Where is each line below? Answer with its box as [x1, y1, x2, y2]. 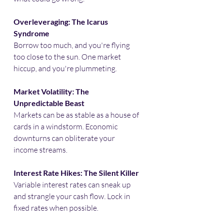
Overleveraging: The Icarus [14, 16, 109, 26]
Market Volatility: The [14, 86, 91, 96]
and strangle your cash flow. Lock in [14, 191, 132, 201]
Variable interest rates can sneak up [14, 179, 132, 189]
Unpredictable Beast [14, 98, 84, 108]
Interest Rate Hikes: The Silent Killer [14, 168, 139, 177]
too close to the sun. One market [14, 51, 123, 62]
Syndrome [14, 28, 49, 38]
